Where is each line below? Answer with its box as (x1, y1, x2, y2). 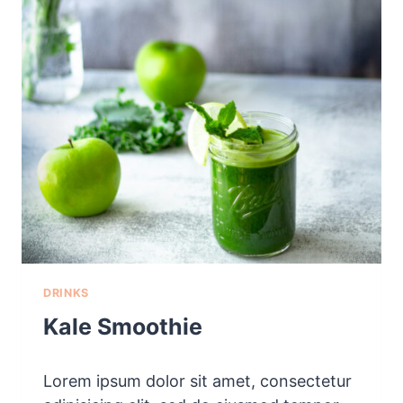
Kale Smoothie (43, 312, 202, 340)
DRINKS (43, 286, 89, 300)
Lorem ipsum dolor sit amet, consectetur (43, 372, 352, 391)
